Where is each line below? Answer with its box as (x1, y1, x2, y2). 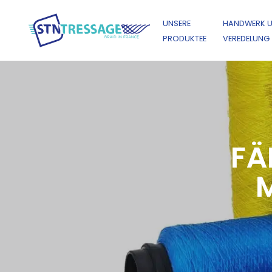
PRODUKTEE (163, 33, 207, 44)
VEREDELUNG (222, 33, 270, 44)
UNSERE (163, 18, 191, 29)
